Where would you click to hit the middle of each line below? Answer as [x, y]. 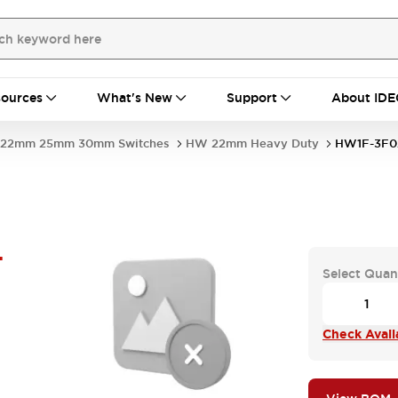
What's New [135, 98]
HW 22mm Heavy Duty [252, 143]
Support [252, 98]
